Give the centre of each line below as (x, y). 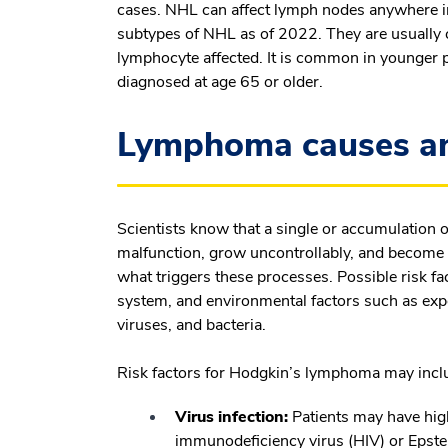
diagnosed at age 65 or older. (220, 81)
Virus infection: (231, 416)
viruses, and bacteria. (191, 324)
